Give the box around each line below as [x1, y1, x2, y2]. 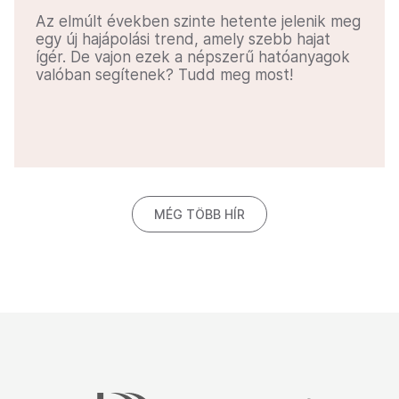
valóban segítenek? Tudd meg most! [36, 66, 293, 85]
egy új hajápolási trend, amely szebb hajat [36, 30, 330, 49]
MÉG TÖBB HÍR [154, 207, 245, 223]
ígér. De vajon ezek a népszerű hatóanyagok [36, 48, 350, 67]
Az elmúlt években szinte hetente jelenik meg [36, 12, 361, 31]
